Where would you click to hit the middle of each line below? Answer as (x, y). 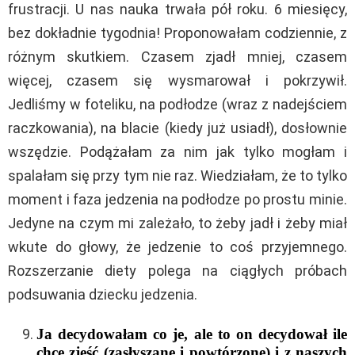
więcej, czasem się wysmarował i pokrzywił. (177, 80)
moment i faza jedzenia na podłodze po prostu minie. (177, 199)
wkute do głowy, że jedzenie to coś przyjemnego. (177, 246)
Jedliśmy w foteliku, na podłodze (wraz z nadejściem (177, 104)
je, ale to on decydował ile (257, 334)
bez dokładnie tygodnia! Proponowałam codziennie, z (177, 32)
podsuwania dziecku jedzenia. (103, 294)
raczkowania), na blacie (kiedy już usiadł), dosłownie (177, 128)
